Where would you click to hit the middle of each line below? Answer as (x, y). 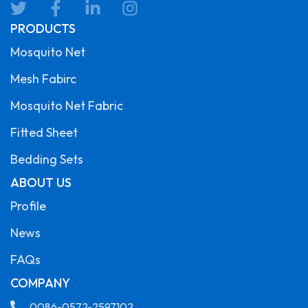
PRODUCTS (43, 29)
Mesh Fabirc (43, 79)
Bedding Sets (47, 159)
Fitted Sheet (44, 133)
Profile (28, 206)
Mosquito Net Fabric (67, 106)
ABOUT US (41, 183)
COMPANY (40, 283)
